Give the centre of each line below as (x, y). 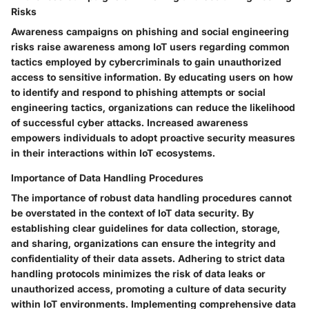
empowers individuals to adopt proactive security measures (153, 138)
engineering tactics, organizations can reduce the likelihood (153, 107)
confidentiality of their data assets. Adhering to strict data (148, 258)
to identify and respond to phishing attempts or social (138, 92)
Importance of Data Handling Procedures (107, 178)
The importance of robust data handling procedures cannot (151, 198)
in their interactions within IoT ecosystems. (113, 153)
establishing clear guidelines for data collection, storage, (146, 228)
